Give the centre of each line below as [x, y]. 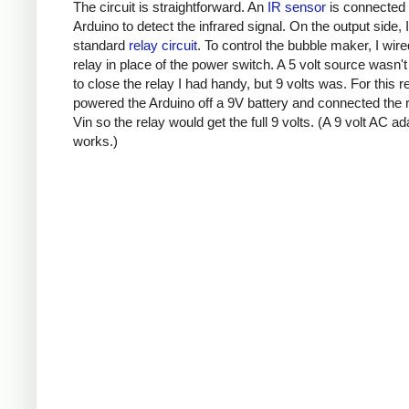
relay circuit [163, 45]
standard [101, 45]
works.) [95, 141]
